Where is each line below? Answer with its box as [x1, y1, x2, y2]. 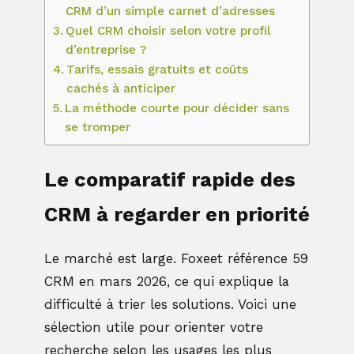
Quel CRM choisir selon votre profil [66, 23, 272, 38]
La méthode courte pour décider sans [65, 100, 290, 115]
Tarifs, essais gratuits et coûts [66, 62, 249, 77]
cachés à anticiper [66, 81, 176, 96]
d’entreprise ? [66, 42, 147, 57]
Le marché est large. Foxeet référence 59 [44, 250, 308, 266]
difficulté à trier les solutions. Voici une [44, 296, 296, 312]
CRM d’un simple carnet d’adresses [66, 3, 276, 18]
